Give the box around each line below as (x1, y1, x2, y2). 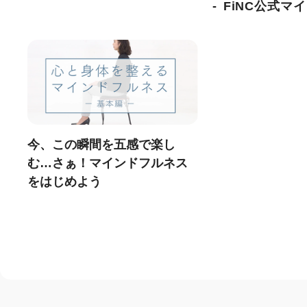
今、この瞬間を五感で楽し (27, 137, 175, 151)
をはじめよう (27, 174, 101, 188)
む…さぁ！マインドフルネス (27, 156, 188, 170)
